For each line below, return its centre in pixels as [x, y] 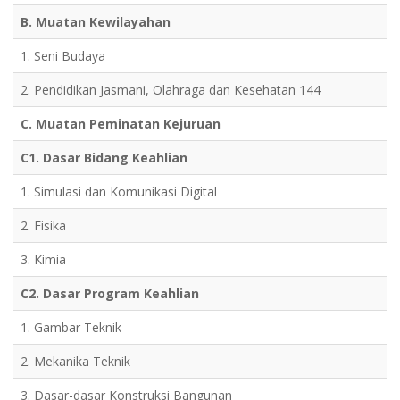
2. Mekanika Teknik [75, 361]
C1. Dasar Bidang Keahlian [104, 158]
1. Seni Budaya [63, 56]
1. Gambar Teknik [71, 327]
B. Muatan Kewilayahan [96, 22]
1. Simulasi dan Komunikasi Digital [119, 192]
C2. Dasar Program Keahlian [110, 293]
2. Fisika [43, 225]
